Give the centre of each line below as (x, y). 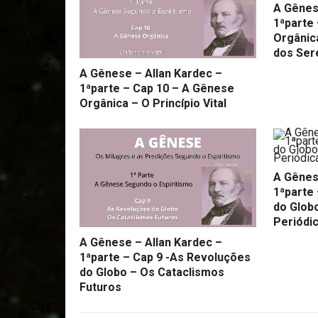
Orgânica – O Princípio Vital (153, 104)
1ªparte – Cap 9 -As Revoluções (165, 258)
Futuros (100, 287)
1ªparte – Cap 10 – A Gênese (157, 89)
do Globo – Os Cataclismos (152, 273)
